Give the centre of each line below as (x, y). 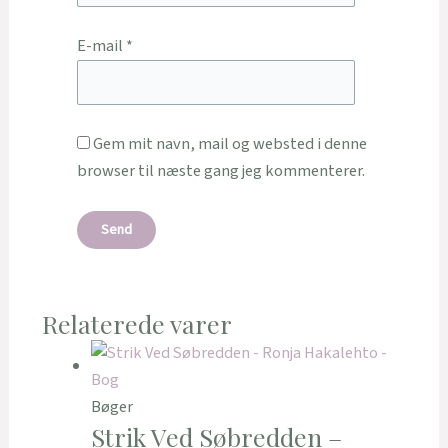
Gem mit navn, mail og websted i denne (229, 143)
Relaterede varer (136, 324)
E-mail (101, 46)
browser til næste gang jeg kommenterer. (220, 170)
